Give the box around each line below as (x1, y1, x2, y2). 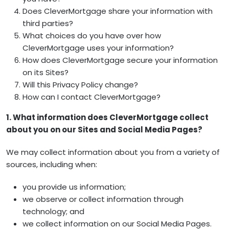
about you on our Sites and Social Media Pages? (6, 124, 202, 135)
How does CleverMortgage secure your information (22, 55, 218, 65)
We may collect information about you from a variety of (6, 147, 220, 157)
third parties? (22, 18, 73, 29)
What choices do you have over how (22, 30, 161, 41)
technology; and (22, 206, 84, 217)
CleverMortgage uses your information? (22, 42, 174, 53)
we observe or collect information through (22, 194, 184, 204)
